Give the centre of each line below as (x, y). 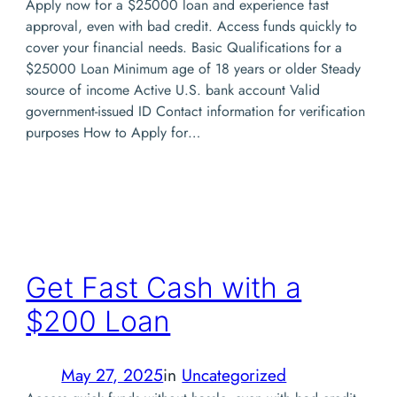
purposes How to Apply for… (113, 132)
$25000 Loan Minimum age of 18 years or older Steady (194, 68)
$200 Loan (98, 322)
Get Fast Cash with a (164, 288)
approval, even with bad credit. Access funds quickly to (192, 26)
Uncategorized (234, 374)
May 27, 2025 (113, 374)
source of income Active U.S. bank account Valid (173, 90)
